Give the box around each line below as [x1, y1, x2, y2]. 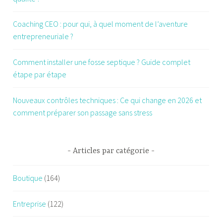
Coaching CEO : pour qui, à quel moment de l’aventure [13, 19, 188, 29]
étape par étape [13, 69, 67, 80]
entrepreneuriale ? [13, 31, 74, 42]
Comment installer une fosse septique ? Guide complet [13, 57, 191, 67]
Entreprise [13, 198, 47, 209]
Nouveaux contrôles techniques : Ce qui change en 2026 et [13, 95, 202, 105]
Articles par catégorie [73, 146, 149, 156]
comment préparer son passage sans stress [13, 107, 153, 117]
